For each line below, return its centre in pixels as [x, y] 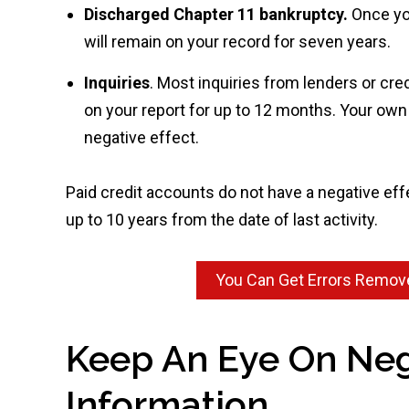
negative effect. [142, 137]
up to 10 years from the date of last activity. [222, 220]
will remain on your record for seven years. [237, 42]
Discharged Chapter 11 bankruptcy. [218, 14]
